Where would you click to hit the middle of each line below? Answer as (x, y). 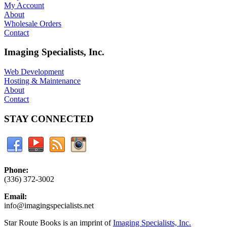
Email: (15, 196)
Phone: (16, 170)
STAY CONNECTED (49, 119)
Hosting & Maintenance (42, 81)
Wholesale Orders (33, 23)
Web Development (34, 72)
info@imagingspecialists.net (49, 205)
